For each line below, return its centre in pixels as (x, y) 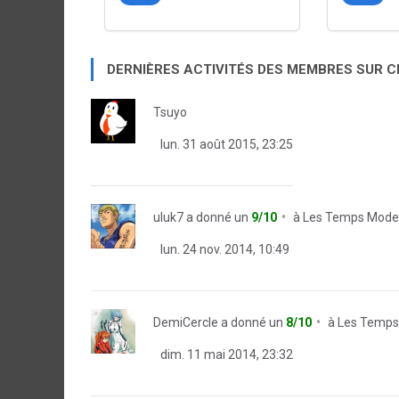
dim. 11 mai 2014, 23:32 (225, 354)
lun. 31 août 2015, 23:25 (225, 144)
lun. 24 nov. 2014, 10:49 (224, 249)
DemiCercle (186, 322)
